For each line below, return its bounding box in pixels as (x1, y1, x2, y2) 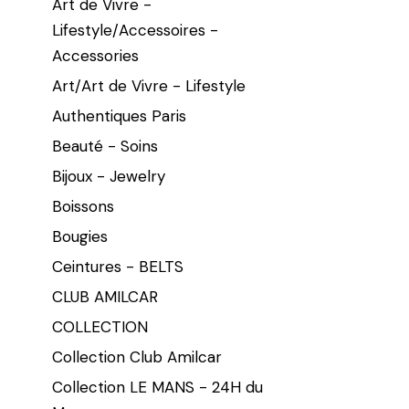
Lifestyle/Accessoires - (52, 19, 218, 40)
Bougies (52, 225, 108, 246)
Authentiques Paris (52, 105, 186, 126)
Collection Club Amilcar (52, 346, 222, 367)
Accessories (52, 45, 139, 66)
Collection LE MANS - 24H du (52, 376, 263, 397)
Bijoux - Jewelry (52, 165, 165, 186)
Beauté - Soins (52, 135, 158, 156)
